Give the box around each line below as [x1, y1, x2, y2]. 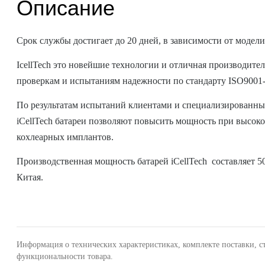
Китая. [17, 172, 46, 182]
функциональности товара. [17, 252, 114, 261]
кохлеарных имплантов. [17, 132, 117, 142]
